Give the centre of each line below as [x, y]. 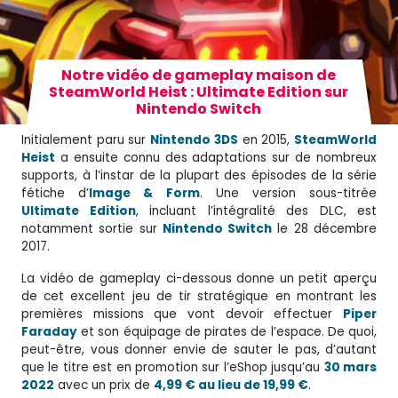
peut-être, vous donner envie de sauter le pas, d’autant [199, 349]
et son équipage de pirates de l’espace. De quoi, [227, 331]
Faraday [49, 331]
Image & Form [144, 193]
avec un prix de [104, 385]
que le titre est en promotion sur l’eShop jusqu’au [173, 367]
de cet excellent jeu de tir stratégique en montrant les [199, 296]
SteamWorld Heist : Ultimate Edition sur [199, 92]
